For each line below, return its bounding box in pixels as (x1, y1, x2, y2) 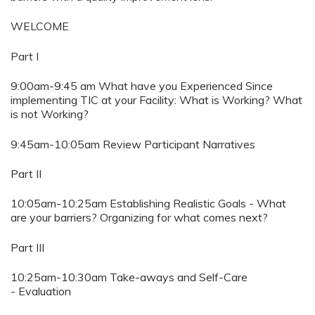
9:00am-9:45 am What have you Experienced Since (11, 79, 273, 94)
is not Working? (11, 107, 89, 122)
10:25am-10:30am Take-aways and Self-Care (11, 270, 247, 285)
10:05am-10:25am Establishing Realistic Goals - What (11, 196, 286, 211)
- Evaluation (11, 284, 71, 299)
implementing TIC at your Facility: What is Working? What (11, 93, 302, 108)
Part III (11, 240, 44, 255)
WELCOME (11, 19, 69, 34)
